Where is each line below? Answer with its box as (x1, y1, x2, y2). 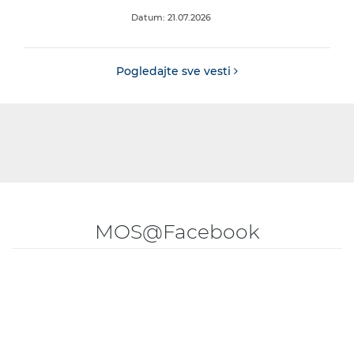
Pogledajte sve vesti (116, 64, 234, 79)
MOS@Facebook (94, 220, 260, 244)
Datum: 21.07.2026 (131, 12, 211, 24)
